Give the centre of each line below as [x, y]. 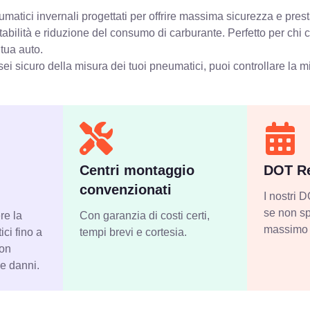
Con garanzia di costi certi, [145, 216]
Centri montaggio [137, 171]
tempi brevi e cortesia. [134, 232]
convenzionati [126, 190]
